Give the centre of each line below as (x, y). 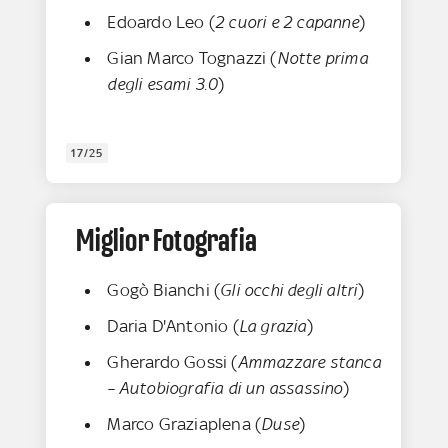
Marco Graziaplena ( (184, 424)
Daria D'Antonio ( (173, 326)
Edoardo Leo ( (161, 22)
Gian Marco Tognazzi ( (192, 58)
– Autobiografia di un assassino (225, 388)
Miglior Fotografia (167, 240)
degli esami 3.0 (163, 84)
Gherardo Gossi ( (172, 362)
